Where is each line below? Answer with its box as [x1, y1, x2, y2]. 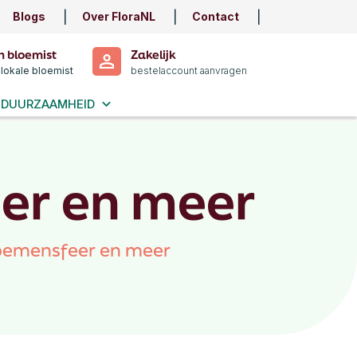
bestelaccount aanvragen [131, 65, 247, 76]
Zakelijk [131, 47, 175, 62]
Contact [192, 10, 239, 23]
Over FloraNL [82, 10, 155, 23]
